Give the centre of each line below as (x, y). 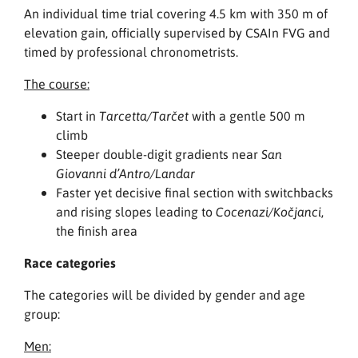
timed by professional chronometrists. (131, 52)
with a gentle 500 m (247, 116)
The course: (57, 84)
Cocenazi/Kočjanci (268, 212)
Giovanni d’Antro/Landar (125, 174)
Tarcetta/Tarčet (144, 116)
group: (42, 314)
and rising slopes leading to (136, 212)
